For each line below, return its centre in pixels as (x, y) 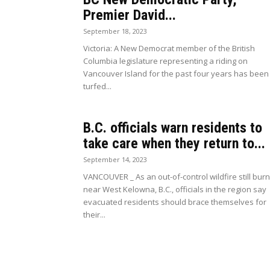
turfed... (97, 86)
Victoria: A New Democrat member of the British (169, 48)
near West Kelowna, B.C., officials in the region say (175, 189)
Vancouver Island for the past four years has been (176, 74)
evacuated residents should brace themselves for (175, 202)
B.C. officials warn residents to (173, 128)
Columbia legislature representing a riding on (165, 61)
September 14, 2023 (115, 159)
